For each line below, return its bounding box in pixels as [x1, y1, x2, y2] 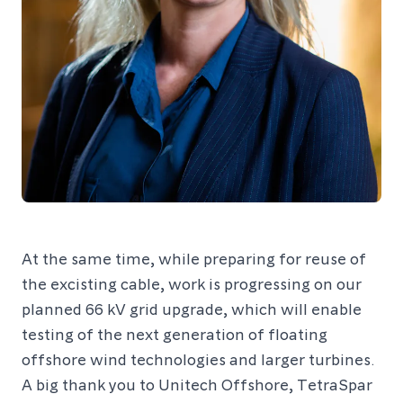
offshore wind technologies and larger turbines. [22, 348, 375, 369]
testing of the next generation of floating [22, 323, 327, 344]
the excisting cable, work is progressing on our [22, 273, 362, 293]
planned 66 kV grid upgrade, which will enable [22, 298, 362, 318]
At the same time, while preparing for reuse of [22, 247, 366, 268]
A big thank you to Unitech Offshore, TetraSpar [22, 373, 372, 394]
